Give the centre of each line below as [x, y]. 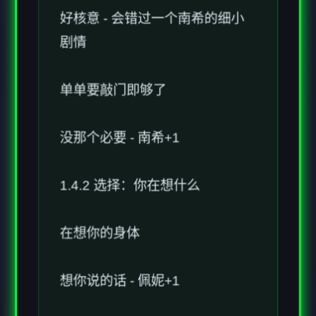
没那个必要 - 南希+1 [120, 100]
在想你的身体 [99, 196]
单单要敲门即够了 [113, 52]
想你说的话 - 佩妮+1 [120, 244]
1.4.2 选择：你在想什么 [130, 148]
